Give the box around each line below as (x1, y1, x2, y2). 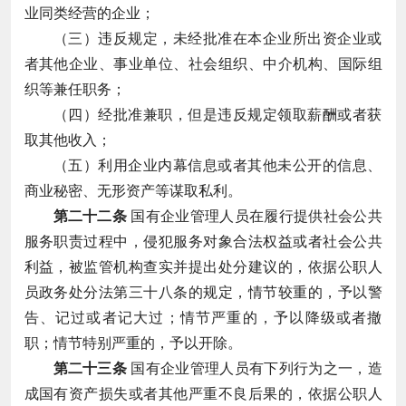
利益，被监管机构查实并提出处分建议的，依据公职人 (24, 258, 382, 275)
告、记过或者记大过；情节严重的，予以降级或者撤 (24, 309, 382, 325)
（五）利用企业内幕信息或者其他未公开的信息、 (53, 157, 382, 173)
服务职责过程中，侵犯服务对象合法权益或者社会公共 (24, 233, 382, 249)
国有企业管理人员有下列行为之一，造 (127, 360, 382, 376)
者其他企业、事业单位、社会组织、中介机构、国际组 (24, 55, 382, 72)
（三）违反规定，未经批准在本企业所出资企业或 (53, 30, 382, 46)
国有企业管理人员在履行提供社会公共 (127, 208, 382, 224)
